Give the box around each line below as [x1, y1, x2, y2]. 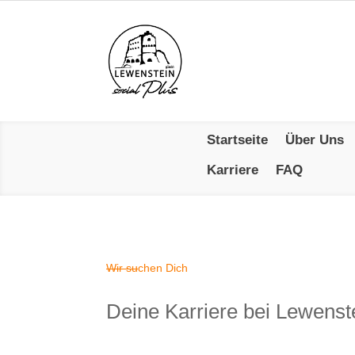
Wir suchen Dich [106, 261, 189, 275]
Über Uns [285, 132, 345, 147]
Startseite [207, 132, 269, 147]
